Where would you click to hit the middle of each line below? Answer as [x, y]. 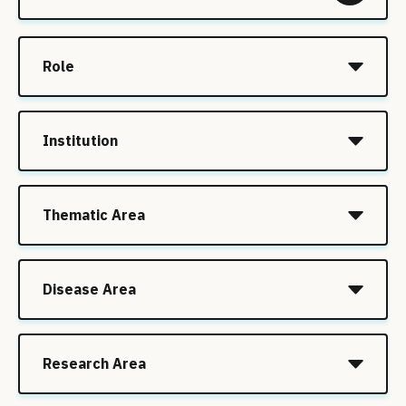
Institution [80, 140]
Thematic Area [94, 215]
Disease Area [89, 289]
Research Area [94, 363]
